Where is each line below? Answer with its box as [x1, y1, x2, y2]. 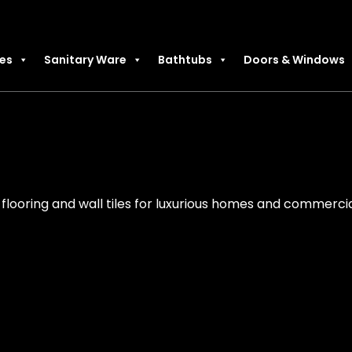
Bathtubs [157, 51, 212, 68]
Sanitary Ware [43, 51, 126, 68]
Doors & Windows [243, 51, 345, 68]
